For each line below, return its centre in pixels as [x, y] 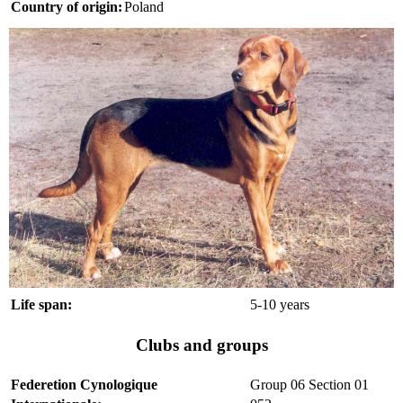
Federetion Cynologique [84, 384]
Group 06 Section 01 [309, 384]
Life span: [41, 304]
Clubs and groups [201, 345]
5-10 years [280, 304]
